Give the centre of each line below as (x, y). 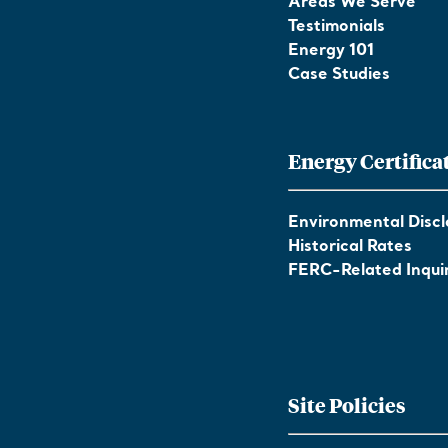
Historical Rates (350, 247)
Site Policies (347, 404)
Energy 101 (331, 51)
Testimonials (336, 27)
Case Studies (339, 75)
